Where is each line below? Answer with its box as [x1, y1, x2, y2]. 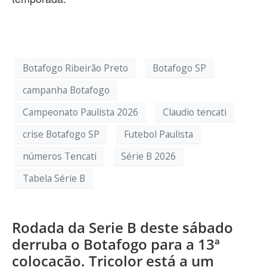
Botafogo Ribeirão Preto [23, 61, 128, 74]
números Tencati [23, 149, 97, 163]
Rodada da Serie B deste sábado [12, 218, 233, 238]
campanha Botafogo [23, 83, 110, 97]
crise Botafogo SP [23, 127, 100, 141]
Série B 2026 [121, 149, 176, 163]
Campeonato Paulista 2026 [23, 105, 138, 119]
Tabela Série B [23, 171, 85, 185]
